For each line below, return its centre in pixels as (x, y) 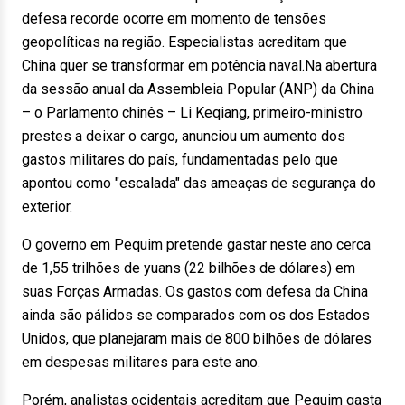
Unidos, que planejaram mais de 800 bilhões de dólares (197, 339)
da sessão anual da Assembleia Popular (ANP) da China (198, 89)
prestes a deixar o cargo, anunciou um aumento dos (184, 136)
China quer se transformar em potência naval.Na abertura (199, 66)
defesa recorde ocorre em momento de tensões (174, 19)
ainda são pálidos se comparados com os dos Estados (196, 315)
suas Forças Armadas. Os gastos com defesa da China (195, 292)
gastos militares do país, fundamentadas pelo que (180, 160)
